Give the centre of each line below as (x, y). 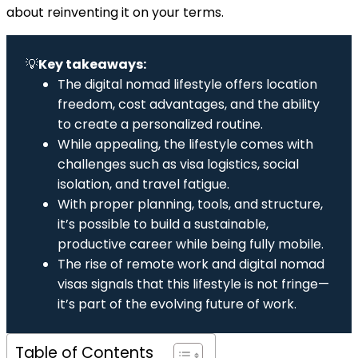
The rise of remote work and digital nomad (191, 264)
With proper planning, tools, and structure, (190, 204)
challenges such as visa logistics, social (178, 164)
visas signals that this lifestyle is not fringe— (193, 284)
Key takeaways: (92, 64)
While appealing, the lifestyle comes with (185, 144)
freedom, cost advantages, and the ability (189, 104)
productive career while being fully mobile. (191, 244)
